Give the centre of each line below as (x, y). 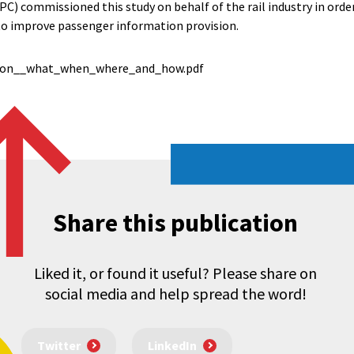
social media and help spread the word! (175, 294)
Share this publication (175, 223)
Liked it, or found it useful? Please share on (175, 273)
